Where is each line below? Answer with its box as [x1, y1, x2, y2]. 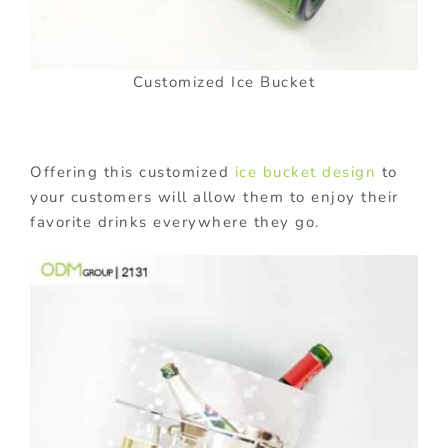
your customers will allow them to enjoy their [30, 186, 399, 207]
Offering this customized [30, 161, 235, 182]
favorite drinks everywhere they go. [30, 211, 320, 232]
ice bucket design [234, 161, 376, 182]
